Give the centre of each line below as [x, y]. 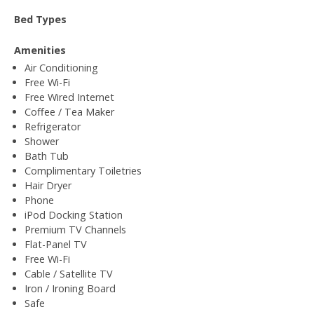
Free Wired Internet [69, 97]
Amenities [40, 50]
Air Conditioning [61, 67]
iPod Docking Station [74, 214]
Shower [42, 141]
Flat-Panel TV [56, 244]
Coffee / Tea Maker [69, 111]
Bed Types [40, 19]
